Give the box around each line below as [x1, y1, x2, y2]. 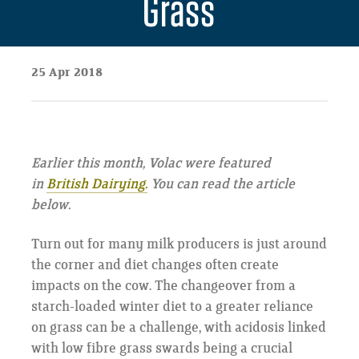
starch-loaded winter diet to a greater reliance [30, 299, 313, 316]
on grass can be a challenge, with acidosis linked [30, 320, 326, 337]
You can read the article [147, 176, 295, 193]
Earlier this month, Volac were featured [30, 155, 271, 172]
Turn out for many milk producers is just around [30, 236, 327, 253]
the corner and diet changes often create [30, 257, 279, 274]
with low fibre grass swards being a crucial [30, 341, 292, 357]
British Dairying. [46, 176, 147, 193]
